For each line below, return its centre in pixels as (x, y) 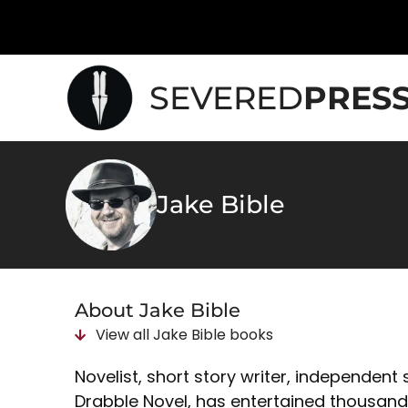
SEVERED (226, 97)
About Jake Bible (158, 310)
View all (124, 335)
